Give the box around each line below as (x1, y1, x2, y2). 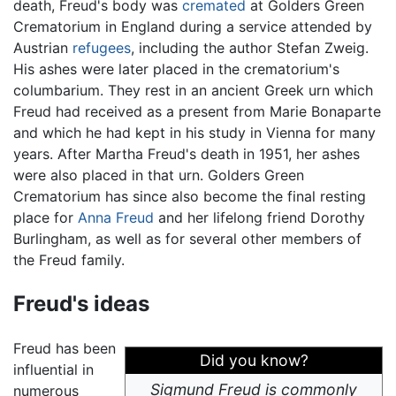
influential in (13, 360, 94, 378)
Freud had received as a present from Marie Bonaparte (13, 102, 381, 120)
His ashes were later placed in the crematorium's (13, 59, 339, 78)
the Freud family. (13, 250, 125, 269)
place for (13, 208, 78, 226)
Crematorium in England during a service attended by (13, 17, 372, 35)
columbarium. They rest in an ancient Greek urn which (13, 80, 373, 99)
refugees (72, 38, 131, 57)
